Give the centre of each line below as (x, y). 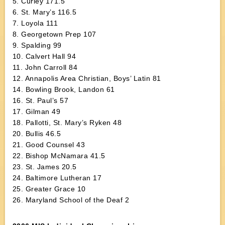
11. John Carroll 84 (45, 67)
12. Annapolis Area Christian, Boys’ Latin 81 (87, 78)
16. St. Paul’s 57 (40, 100)
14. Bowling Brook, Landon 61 (64, 89)
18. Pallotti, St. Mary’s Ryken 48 (67, 123)
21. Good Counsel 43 (49, 145)
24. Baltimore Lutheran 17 (57, 178)
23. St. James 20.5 (44, 167)
